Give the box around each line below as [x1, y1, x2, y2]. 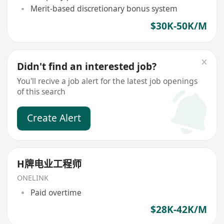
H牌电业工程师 [17, 157, 82, 171]
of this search [17, 85, 66, 97]
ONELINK [17, 173, 49, 183]
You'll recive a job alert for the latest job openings [17, 75, 198, 86]
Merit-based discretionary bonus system [30, 3, 177, 14]
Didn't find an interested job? [17, 60, 157, 73]
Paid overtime [30, 186, 81, 198]
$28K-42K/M [150, 202, 207, 216]
